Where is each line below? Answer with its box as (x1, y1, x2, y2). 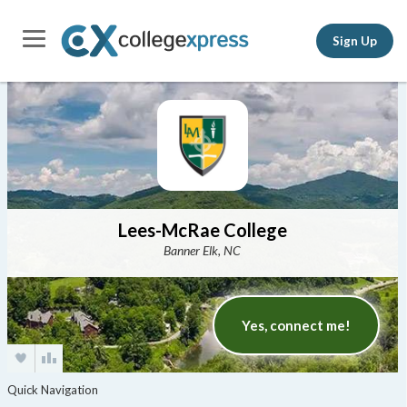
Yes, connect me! (242, 317, 352, 333)
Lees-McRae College (117, 219, 287, 241)
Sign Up (333, 33, 377, 48)
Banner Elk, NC (164, 243, 242, 258)
